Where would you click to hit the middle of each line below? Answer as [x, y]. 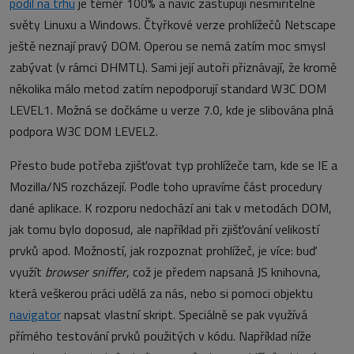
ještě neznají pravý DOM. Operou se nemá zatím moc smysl [168, 46]
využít [27, 272]
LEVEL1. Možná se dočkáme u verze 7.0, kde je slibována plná [171, 110]
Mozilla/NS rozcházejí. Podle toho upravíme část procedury [166, 186]
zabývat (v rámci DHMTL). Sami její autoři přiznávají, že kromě [173, 67]
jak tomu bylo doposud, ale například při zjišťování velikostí [164, 229]
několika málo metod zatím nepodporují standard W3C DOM [168, 88]
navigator [35, 314]
